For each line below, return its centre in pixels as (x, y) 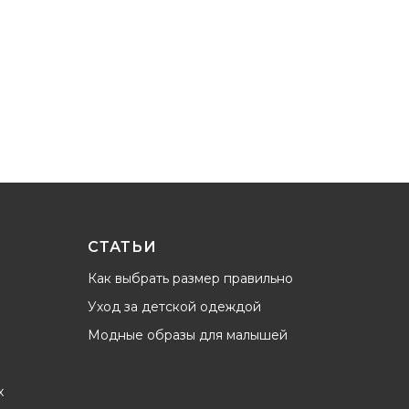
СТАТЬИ (122, 247)
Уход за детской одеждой (174, 307)
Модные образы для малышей (188, 335)
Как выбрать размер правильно (190, 278)
